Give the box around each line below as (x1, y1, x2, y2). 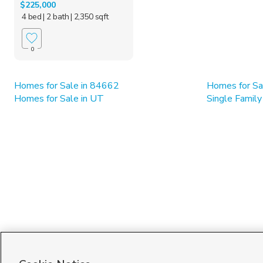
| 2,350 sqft (70, 11, 109, 22)
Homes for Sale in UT (14, 92, 104, 105)
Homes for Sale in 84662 (14, 79, 119, 92)
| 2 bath (43, 11, 69, 22)
